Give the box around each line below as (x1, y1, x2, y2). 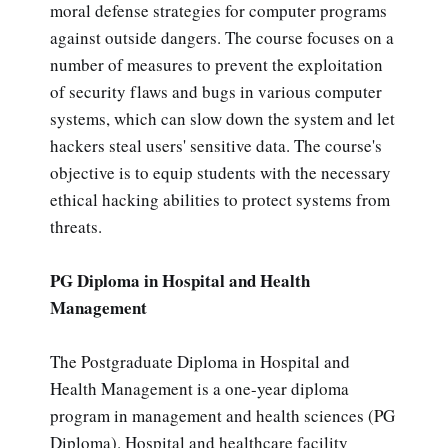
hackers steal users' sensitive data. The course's (50, 134, 382, 158)
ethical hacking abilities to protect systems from (50, 188, 390, 212)
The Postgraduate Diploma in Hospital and (50, 350, 350, 374)
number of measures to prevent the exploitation (50, 53, 383, 77)
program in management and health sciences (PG (50, 404, 395, 428)
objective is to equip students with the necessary (50, 161, 391, 185)
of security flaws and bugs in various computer (50, 80, 382, 104)
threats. (50, 215, 102, 239)
